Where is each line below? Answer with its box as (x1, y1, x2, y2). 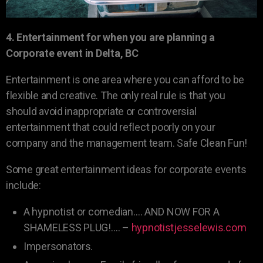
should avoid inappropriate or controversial (6, 105, 197, 118)
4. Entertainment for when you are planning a (6, 31, 215, 44)
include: (6, 179, 41, 192)
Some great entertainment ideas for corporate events (6, 163, 247, 176)
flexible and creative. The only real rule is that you (6, 89, 225, 102)
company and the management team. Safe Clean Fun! (6, 137, 248, 150)
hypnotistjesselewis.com (131, 221, 247, 234)
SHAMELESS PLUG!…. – (23, 221, 131, 234)
